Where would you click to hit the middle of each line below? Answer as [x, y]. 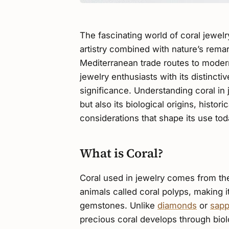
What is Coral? [121, 153]
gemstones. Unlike [119, 205]
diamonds [177, 205]
